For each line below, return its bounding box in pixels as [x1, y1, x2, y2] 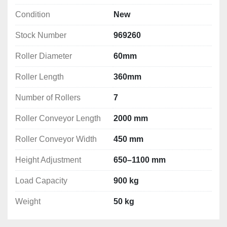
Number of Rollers [15, 93, 81, 102]
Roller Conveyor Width [15, 135, 97, 144]
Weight [15, 197, 41, 206]
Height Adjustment [15, 156, 81, 165]
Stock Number [15, 31, 66, 40]
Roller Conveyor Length [15, 114, 101, 123]
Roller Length [15, 72, 64, 82]
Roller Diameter [15, 52, 72, 61]
